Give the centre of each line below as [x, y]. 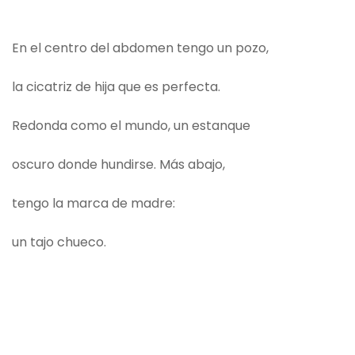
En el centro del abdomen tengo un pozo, [140, 48]
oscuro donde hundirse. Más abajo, [120, 165]
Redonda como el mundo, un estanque [131, 126]
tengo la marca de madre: [94, 204]
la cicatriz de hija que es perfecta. [116, 87]
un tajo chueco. [61, 242]
